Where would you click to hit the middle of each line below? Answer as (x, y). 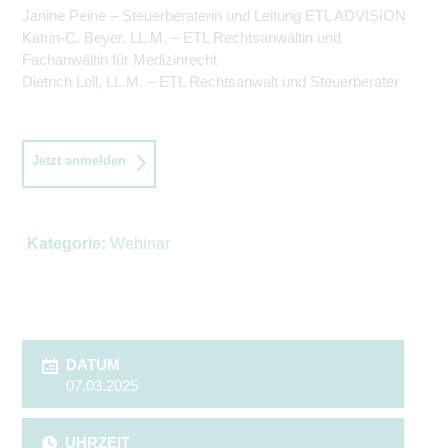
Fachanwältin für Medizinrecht (119, 59)
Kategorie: (66, 243)
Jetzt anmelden (79, 160)
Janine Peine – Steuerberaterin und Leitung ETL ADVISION (214, 15)
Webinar (137, 243)
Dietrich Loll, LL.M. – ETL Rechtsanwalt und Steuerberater (210, 81)
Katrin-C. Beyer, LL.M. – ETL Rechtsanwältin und (181, 37)
